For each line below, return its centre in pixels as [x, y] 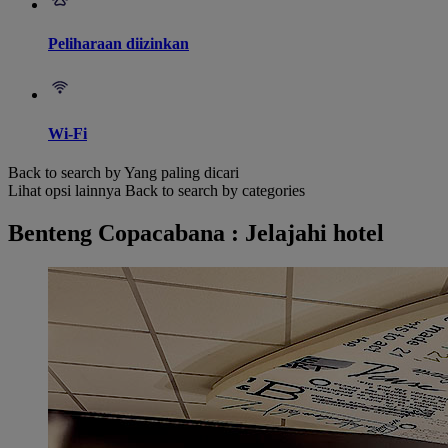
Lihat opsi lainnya [64, 191]
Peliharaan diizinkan [118, 44]
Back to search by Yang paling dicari [123, 173]
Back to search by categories [215, 191]
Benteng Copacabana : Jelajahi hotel [196, 233]
